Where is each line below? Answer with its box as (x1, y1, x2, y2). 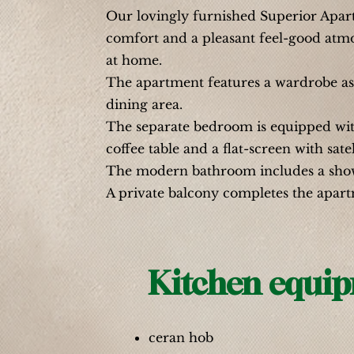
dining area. (106, 96, 183, 112)
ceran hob (149, 330, 213, 345)
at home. (106, 52, 162, 68)
